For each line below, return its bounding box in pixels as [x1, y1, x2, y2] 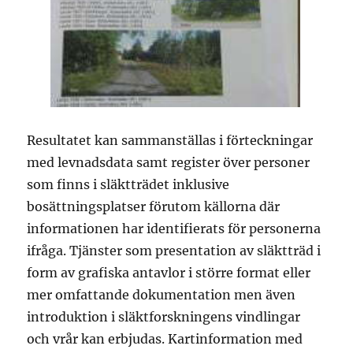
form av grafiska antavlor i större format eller [27, 265, 311, 281]
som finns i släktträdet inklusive [27, 176, 230, 192]
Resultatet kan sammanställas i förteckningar [27, 132, 314, 148]
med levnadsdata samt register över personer [27, 154, 310, 170]
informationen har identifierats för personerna [27, 221, 321, 236]
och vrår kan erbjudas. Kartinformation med [27, 331, 303, 347]
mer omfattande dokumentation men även [27, 287, 296, 303]
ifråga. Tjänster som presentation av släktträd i [27, 243, 321, 258]
